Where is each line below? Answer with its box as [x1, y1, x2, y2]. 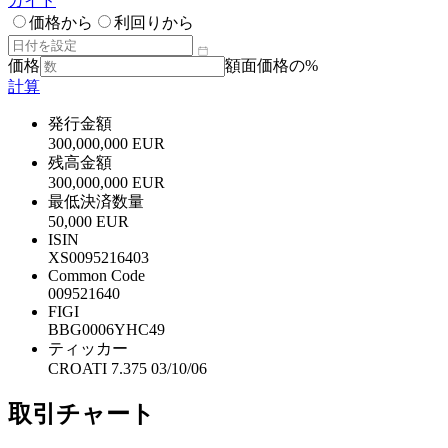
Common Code [48, 266, 145, 284]
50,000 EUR [48, 212, 129, 230]
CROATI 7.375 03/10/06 [48, 359, 207, 377]
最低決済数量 [48, 192, 144, 210]
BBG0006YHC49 [48, 320, 165, 338]
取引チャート [8, 400, 155, 427]
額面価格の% [225, 56, 318, 74]
